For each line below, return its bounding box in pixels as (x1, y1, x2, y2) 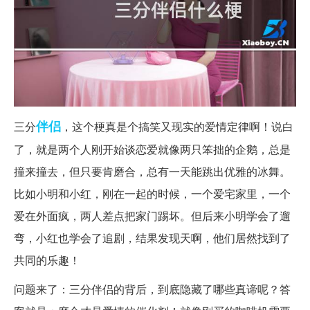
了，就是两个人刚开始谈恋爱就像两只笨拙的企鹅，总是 (14, 140, 291, 157)
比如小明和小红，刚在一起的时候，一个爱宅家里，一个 (14, 185, 291, 201)
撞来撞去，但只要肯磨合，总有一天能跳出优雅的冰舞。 (14, 163, 291, 179)
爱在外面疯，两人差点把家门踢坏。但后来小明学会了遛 (14, 207, 291, 224)
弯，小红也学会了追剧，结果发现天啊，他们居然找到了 (14, 229, 291, 246)
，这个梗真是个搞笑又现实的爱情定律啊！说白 (61, 118, 293, 134)
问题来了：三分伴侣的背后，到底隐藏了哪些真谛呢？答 (14, 280, 291, 297)
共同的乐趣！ (14, 251, 80, 268)
